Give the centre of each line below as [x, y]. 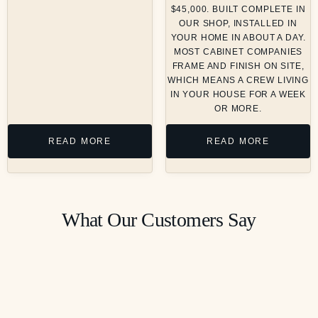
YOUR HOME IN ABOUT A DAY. [238, 38]
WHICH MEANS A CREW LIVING [238, 81]
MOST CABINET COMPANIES [238, 52]
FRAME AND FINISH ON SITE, [238, 66]
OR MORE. [238, 109]
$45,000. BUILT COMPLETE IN [238, 10]
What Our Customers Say [159, 220]
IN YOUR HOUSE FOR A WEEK [238, 95]
